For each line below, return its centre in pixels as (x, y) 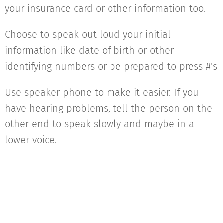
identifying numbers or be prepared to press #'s (111, 66)
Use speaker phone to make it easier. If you (102, 92)
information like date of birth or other (89, 50)
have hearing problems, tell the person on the (109, 108)
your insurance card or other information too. (105, 8)
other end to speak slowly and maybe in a (100, 124)
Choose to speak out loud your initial (88, 34)
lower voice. (31, 140)
